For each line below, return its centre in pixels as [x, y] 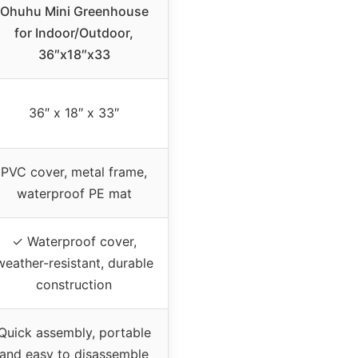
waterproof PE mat [74, 193]
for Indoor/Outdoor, [74, 32]
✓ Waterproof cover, [74, 241]
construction [74, 284]
